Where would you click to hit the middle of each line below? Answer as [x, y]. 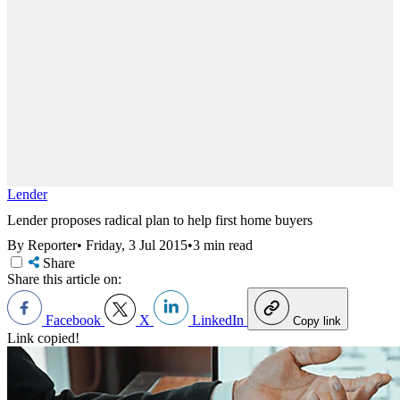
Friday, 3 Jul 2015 [137, 246]
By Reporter [42, 246]
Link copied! [43, 338]
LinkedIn [218, 321]
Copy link [317, 321]
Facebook [73, 321]
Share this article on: [64, 279]
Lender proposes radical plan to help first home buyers [160, 220]
